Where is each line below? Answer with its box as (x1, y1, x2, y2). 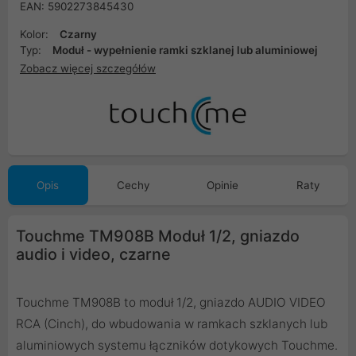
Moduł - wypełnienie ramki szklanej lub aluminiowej (52, 44, 318, 56)
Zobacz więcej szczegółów (20, 61, 156, 75)
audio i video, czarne (16, 245, 171, 265)
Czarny (60, 28, 97, 41)
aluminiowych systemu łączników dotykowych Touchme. (16, 338, 338, 354)
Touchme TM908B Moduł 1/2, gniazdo (16, 226, 300, 246)
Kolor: (20, 28, 52, 41)
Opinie (207, 179, 239, 192)
